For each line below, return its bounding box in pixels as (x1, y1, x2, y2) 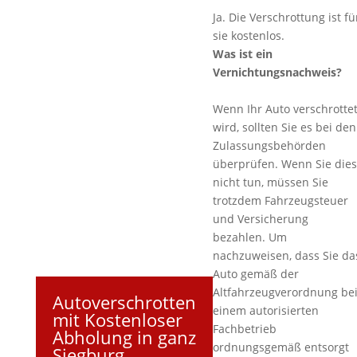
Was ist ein (212, 46, 273, 61)
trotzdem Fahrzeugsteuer (212, 193, 348, 208)
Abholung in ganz (52, 324, 196, 349)
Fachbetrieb (212, 321, 277, 336)
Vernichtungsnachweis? (212, 65, 342, 80)
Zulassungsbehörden (212, 138, 326, 153)
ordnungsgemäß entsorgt (212, 339, 349, 355)
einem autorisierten (212, 303, 319, 318)
